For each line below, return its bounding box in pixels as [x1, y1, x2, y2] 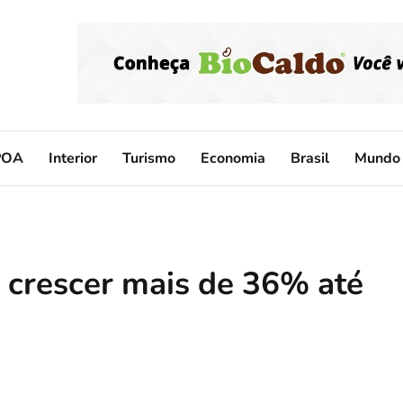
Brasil [291, 148, 329, 168]
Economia [201, 148, 265, 168]
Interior [49, 148, 97, 168]
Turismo [122, 148, 175, 168]
